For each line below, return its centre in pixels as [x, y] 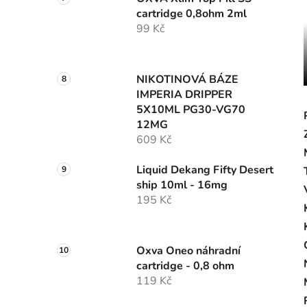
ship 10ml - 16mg [182, 185]
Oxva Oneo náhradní [188, 251]
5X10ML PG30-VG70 [191, 110]
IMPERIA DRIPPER [184, 95]
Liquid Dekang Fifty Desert [205, 170]
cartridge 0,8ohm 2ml [192, 14]
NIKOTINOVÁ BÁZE [187, 80]
